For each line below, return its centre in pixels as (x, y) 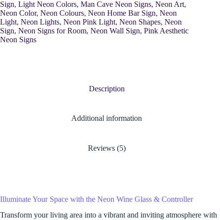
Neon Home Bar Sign (122, 13)
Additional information (107, 118)
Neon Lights (40, 22)
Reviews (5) (107, 148)
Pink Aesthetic (166, 30)
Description (107, 88)
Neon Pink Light (89, 22)
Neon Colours (62, 13)
